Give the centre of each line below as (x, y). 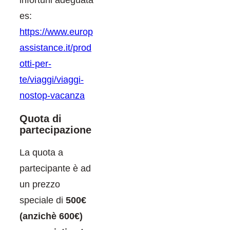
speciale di (43, 200)
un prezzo (40, 184)
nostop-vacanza (52, 95)
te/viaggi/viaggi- (52, 79)
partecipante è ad (55, 168)
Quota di (41, 118)
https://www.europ (56, 32)
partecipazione (55, 130)
